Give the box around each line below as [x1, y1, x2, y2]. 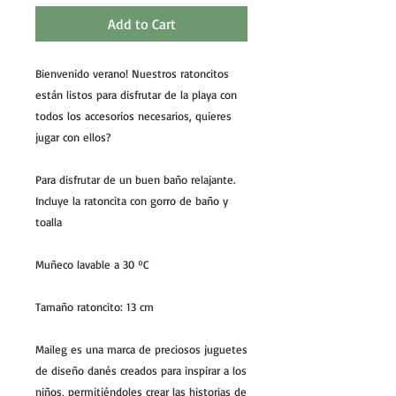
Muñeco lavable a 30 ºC [35, 256, 149, 271]
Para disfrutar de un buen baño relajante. [35, 171, 235, 187]
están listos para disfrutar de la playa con [35, 87, 237, 102]
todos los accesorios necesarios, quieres [35, 108, 232, 123]
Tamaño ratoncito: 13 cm [35, 299, 154, 314]
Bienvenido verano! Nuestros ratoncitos [35, 65, 229, 80]
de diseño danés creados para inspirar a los [35, 362, 247, 377]
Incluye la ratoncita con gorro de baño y [35, 193, 228, 208]
